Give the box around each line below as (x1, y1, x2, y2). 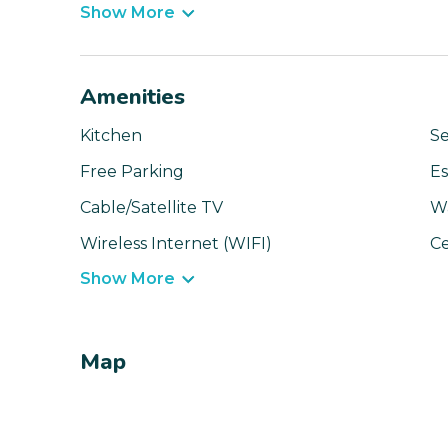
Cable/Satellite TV (80, 198, 223, 218)
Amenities (80, 82, 185, 113)
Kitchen (80, 126, 142, 146)
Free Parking (80, 162, 184, 182)
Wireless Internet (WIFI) (80, 234, 272, 254)
